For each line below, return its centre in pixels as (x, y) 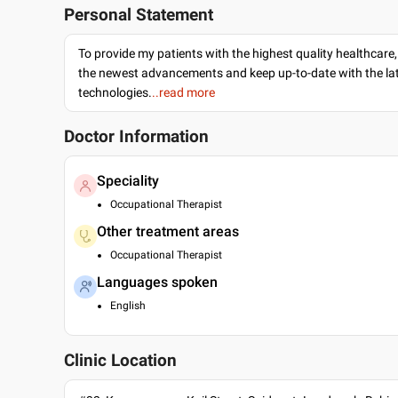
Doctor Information (136, 137)
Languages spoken (157, 282)
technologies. (115, 92)
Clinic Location (120, 361)
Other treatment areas (168, 231)
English (128, 306)
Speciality (128, 181)
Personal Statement (139, 15)
